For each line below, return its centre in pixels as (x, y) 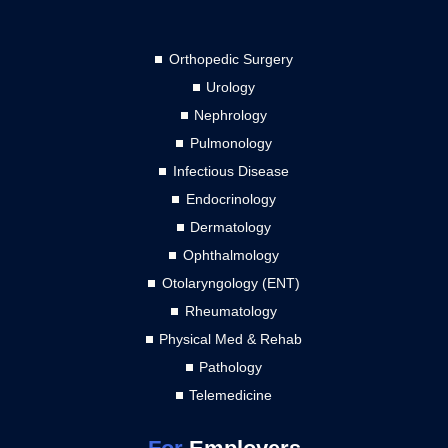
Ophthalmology (230, 255)
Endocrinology (230, 199)
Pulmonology (230, 143)
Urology (231, 87)
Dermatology (231, 227)
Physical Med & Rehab (231, 339)
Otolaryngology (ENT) (230, 283)
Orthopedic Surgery (230, 59)
